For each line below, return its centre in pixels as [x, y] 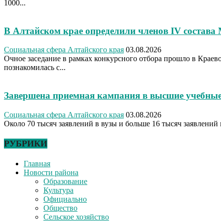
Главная [37, 164]
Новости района [51, 173]
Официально [65, 199]
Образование [65, 182]
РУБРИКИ [26, 143]
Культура [58, 190]
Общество [60, 208]
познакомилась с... [35, 68]
